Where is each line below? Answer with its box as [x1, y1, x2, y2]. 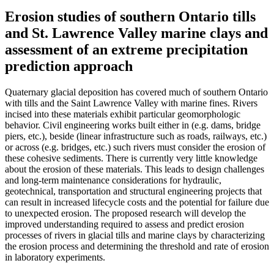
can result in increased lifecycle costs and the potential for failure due [5, 196, 269, 207]
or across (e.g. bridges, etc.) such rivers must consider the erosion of [5, 141, 265, 152]
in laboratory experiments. [5, 251, 105, 262]
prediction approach [5, 57, 133, 74]
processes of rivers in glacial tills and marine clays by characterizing [5, 229, 265, 240]
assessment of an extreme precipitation [5, 41, 248, 57]
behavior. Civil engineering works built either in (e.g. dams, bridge [5, 119, 261, 130]
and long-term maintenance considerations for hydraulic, [5, 174, 221, 185]
